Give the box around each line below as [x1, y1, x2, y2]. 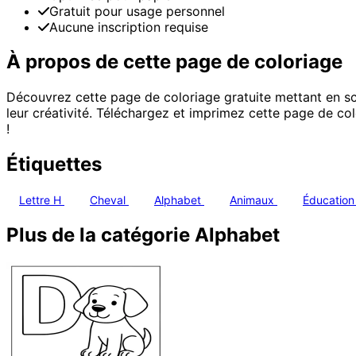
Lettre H [19, 193, 64, 207]
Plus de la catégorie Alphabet [6, 223, 280, 247]
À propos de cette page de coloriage [6, 50, 342, 74]
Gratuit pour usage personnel [49, 2, 225, 19]
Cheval [90, 193, 129, 207]
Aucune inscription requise [49, 18, 208, 35]
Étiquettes [6, 153, 102, 176]
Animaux [230, 193, 277, 207]
